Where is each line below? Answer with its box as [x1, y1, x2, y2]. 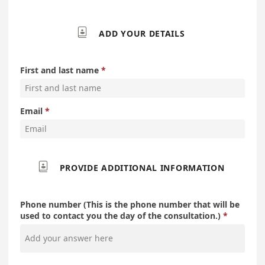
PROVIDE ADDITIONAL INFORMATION [59, 161, 225, 173]
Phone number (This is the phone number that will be [20, 198, 240, 210]
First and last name [20, 64, 99, 76]
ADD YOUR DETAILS [99, 27, 185, 39]
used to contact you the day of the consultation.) [20, 209, 221, 221]
